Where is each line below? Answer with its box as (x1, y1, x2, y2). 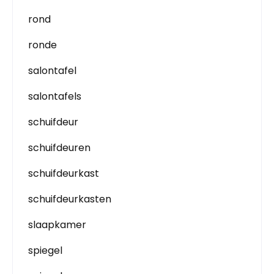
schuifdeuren (28, 141, 91, 155)
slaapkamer (28, 218, 86, 232)
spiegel (28, 243, 62, 258)
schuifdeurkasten (28, 192, 111, 207)
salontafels (28, 89, 81, 104)
